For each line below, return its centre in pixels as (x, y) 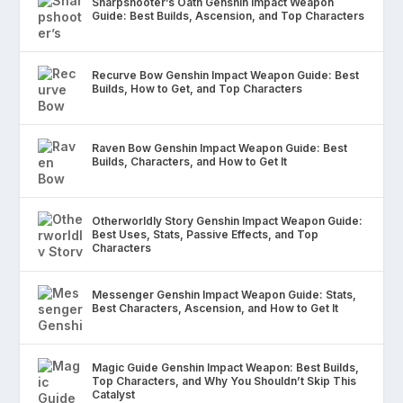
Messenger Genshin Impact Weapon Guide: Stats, (224, 295)
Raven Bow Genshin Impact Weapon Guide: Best (220, 148)
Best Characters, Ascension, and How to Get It (215, 309)
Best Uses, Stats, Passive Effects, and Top (206, 235)
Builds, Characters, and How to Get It (190, 162)
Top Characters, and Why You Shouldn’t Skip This (224, 381)
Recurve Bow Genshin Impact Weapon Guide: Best (226, 76)
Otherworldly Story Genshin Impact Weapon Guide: (228, 221)
